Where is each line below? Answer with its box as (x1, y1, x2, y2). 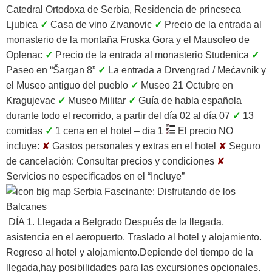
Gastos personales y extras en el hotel (52, 140, 219, 151)
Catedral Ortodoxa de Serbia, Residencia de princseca (6, 4, 241, 15)
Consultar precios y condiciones (76, 155, 214, 166)
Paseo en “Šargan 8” (6, 64, 98, 75)
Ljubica (6, 19, 40, 30)
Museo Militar (68, 95, 128, 106)
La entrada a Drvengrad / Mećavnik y (108, 64, 266, 75)
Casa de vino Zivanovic (50, 19, 154, 30)
